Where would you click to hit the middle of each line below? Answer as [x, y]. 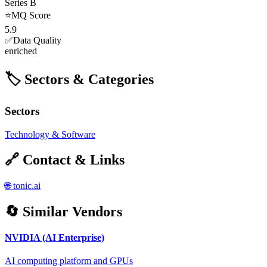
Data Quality [37, 41]
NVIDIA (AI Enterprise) [55, 237]
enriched [21, 51]
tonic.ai [27, 185]
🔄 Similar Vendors [63, 211]
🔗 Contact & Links [65, 159]
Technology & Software [50, 134]
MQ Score [31, 15]
